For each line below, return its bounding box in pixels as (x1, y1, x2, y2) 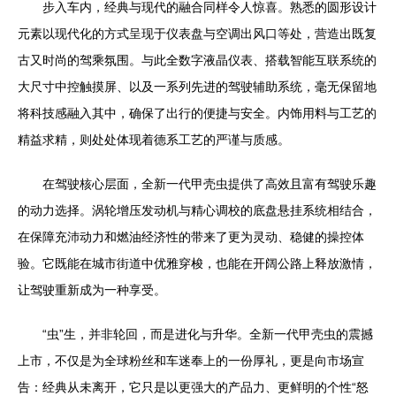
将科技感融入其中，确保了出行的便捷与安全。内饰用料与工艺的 (18, 106, 377, 120)
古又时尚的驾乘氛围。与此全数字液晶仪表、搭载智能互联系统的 (18, 53, 377, 67)
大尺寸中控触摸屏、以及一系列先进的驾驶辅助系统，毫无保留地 (18, 80, 377, 94)
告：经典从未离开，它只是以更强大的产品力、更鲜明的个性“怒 (18, 380, 369, 394)
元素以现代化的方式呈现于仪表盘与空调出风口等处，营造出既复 (18, 27, 377, 41)
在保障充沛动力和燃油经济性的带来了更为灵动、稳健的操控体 (18, 230, 364, 244)
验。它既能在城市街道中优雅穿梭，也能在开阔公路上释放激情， (18, 256, 377, 270)
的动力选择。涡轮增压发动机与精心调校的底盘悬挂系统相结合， (18, 203, 377, 217)
